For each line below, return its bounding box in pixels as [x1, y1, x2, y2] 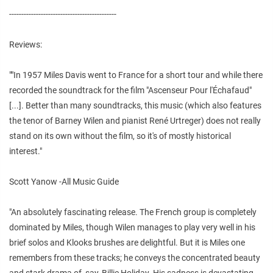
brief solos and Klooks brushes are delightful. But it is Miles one [9, 237, 245, 247]
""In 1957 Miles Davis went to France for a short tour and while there [9, 69, 263, 80]
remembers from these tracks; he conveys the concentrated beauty [9, 252, 260, 263]
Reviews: [9, 39, 42, 49]
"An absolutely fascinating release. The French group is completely [9, 207, 257, 217]
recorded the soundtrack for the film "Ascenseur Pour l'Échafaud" [9, 85, 252, 95]
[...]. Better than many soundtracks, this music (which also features [9, 100, 261, 110]
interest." [9, 146, 42, 156]
